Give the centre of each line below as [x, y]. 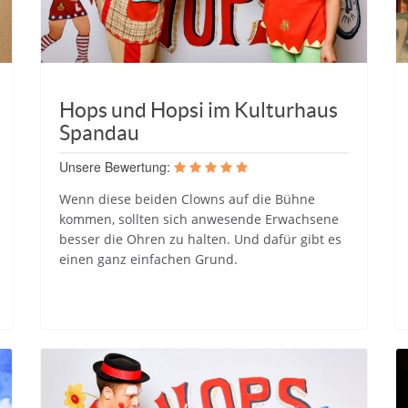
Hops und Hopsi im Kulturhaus [199, 110]
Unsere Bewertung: [115, 166]
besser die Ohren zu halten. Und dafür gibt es [200, 239]
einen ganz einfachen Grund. [148, 259]
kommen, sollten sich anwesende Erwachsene [199, 219]
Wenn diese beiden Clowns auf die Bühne [187, 199]
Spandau [99, 133]
